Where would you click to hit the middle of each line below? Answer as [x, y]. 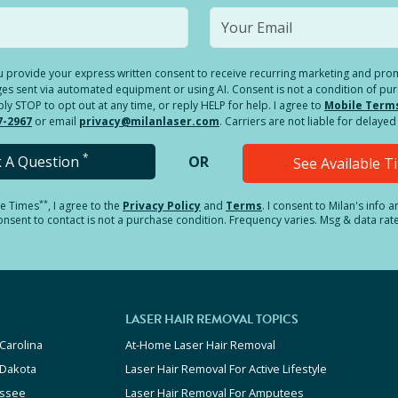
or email [56, 121]
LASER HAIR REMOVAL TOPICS [212, 319]
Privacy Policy [162, 206]
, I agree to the [84, 206]
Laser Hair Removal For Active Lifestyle [226, 369]
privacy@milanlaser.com [149, 121]
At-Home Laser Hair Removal [200, 345]
